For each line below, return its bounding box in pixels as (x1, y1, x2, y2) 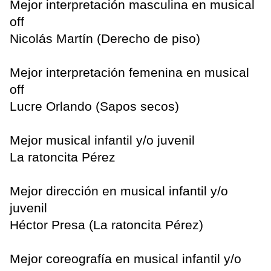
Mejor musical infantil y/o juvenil (10, 133, 195, 148)
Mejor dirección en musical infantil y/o (10, 184, 228, 198)
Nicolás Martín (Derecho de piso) (10, 31, 200, 46)
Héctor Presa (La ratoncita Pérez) (10, 218, 203, 232)
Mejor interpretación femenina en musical (10, 65, 249, 80)
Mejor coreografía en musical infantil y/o (10, 252, 241, 266)
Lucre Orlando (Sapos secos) (10, 99, 179, 114)
